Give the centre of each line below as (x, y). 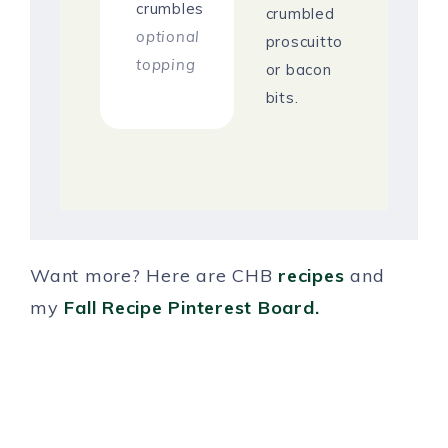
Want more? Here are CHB (154, 276)
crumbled (300, 14)
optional (168, 37)
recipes (311, 276)
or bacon (298, 70)
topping (166, 65)
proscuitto (304, 42)
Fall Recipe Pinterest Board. (192, 308)
